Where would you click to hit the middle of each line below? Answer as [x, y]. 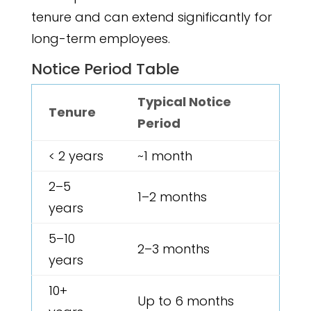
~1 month [165, 156]
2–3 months [173, 249]
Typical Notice [184, 102]
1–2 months [172, 197]
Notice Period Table [105, 69]
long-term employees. [100, 39]
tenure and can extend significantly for [151, 17]
